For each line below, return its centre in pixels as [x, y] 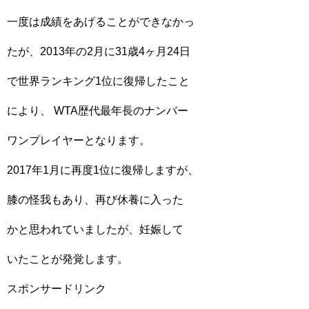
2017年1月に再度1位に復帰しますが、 [103, 170]
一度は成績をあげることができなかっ [101, 21]
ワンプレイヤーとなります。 [79, 140]
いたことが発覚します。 [68, 259]
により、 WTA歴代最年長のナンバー [98, 110]
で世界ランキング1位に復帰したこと [98, 81]
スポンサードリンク [57, 288]
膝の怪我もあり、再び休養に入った [95, 199]
